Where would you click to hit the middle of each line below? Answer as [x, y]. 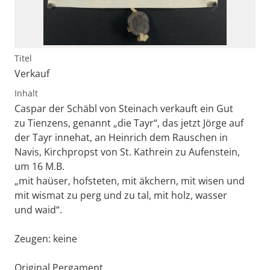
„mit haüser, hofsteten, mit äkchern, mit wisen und [130, 181]
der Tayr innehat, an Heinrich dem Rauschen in [121, 137]
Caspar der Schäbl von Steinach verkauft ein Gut [124, 108]
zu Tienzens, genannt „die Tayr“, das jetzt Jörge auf [129, 123]
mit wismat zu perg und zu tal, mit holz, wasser [121, 195]
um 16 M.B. [39, 166]
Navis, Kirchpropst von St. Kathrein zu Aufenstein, [127, 152]
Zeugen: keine [46, 238]
